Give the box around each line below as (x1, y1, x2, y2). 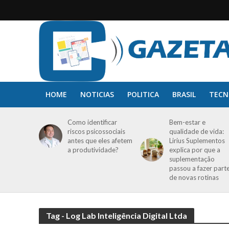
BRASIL (172, 89, 196, 99)
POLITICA (127, 89, 159, 99)
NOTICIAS (80, 89, 114, 99)
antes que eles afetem (67, 136, 133, 145)
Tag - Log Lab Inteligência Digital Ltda (45, 211, 187, 220)
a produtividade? (67, 146, 119, 154)
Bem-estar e (169, 118, 205, 126)
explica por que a (169, 146, 220, 154)
